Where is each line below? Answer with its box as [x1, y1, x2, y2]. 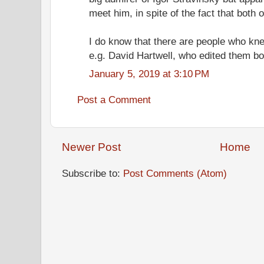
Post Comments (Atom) [123, 167, 227, 179]
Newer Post [62, 141, 121, 153]
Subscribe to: [62, 167, 123, 179]
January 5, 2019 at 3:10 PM [89, 67, 209, 80]
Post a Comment [77, 93, 151, 105]
